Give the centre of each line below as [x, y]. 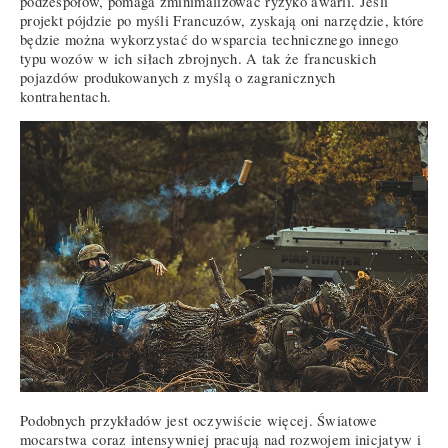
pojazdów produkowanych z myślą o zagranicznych [178, 77]
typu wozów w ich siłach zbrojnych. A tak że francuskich [198, 58]
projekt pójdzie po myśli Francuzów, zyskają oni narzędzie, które [222, 20]
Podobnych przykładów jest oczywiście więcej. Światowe [199, 421]
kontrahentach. [66, 96]
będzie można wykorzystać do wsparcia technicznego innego [209, 39]
